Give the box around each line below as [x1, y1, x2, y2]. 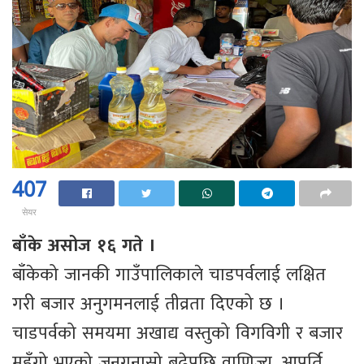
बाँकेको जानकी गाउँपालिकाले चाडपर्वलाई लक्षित [12, 260, 326, 291]
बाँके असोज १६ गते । [12, 231, 155, 262]
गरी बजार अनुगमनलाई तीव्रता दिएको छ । [12, 289, 285, 320]
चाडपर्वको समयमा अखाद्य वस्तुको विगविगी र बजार [12, 318, 343, 349]
